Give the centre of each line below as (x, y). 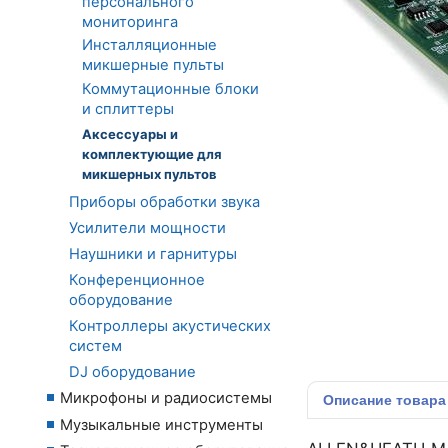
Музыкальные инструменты (161, 424)
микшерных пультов (149, 173)
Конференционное (137, 279)
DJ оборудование (132, 371)
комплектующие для (152, 153)
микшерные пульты (153, 65)
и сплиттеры (128, 108)
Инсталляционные (149, 45)
